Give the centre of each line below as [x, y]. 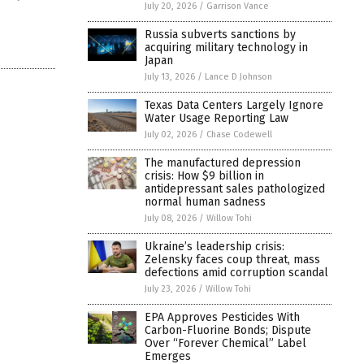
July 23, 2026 [170, 288]
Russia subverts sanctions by [220, 34]
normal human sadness [205, 201]
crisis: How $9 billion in [204, 175]
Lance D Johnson [238, 76]
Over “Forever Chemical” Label [225, 343]
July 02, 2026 [171, 134]
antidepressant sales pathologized [235, 188]
